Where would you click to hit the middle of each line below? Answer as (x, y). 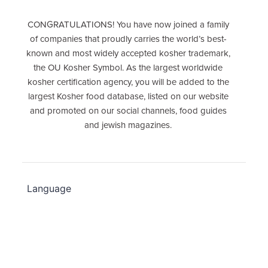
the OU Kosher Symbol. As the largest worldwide (128, 67)
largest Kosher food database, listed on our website (128, 96)
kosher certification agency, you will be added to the (128, 82)
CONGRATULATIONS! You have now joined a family (128, 24)
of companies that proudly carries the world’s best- (128, 39)
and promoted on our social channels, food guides (128, 110)
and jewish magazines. (128, 125)
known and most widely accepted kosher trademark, (128, 53)
